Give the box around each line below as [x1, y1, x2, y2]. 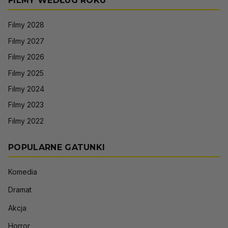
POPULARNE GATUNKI [8, 142, 105, 153]
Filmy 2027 [8, 36, 44, 45]
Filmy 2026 [8, 52, 44, 62]
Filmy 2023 [8, 100, 44, 109]
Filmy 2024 [8, 84, 44, 93]
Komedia [8, 167, 37, 177]
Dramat [8, 185, 32, 194]
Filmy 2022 [8, 116, 44, 125]
